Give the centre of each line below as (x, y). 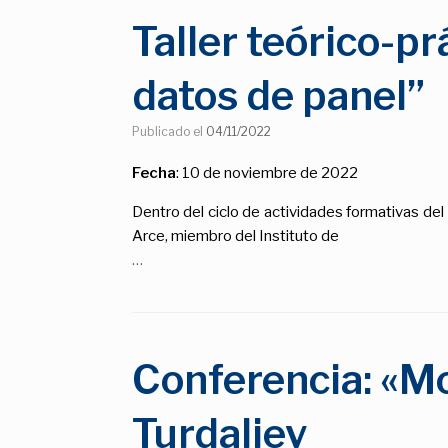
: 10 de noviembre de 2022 (267, 172)
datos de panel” (278, 95)
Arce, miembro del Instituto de (235, 235)
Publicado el (173, 131)
